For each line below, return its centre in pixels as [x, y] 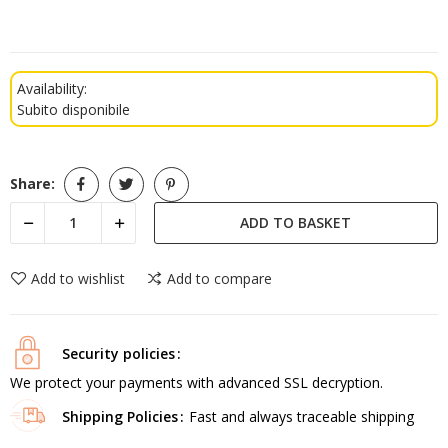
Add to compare [219, 278]
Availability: [52, 88]
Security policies [118, 354]
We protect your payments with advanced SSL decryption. [196, 383]
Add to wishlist [78, 278]
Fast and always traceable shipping [301, 417]
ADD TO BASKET [296, 222]
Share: [32, 184]
